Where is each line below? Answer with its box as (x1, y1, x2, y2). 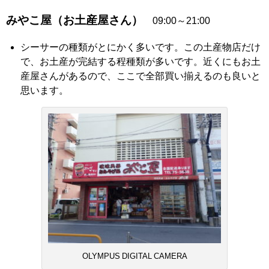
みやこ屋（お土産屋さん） (6, 14, 143, 26)
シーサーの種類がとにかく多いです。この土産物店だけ (20, 41, 261, 52)
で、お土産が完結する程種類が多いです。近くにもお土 (20, 56, 261, 66)
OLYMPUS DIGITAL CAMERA (82, 252, 187, 260)
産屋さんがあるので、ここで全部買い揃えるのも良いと (20, 70, 261, 80)
